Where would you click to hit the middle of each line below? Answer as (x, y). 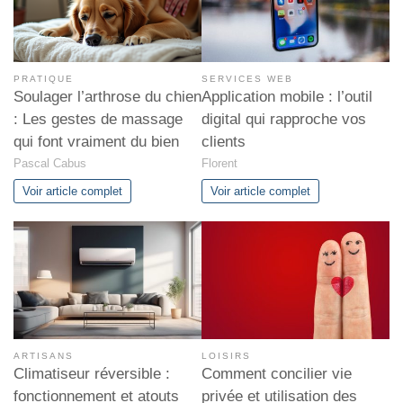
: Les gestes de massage (98, 119)
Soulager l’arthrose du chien (107, 96)
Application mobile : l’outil (287, 96)
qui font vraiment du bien (96, 141)
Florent (219, 164)
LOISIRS (226, 356)
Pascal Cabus (50, 164)
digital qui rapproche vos (284, 119)
